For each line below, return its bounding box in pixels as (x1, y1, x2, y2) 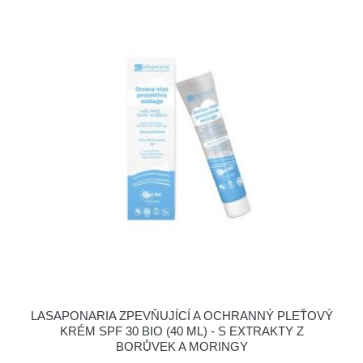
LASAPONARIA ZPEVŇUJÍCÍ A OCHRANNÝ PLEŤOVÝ (30, 309, 333, 322)
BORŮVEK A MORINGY (115, 340, 248, 353)
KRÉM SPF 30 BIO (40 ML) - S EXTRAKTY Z (59, 324, 304, 338)
